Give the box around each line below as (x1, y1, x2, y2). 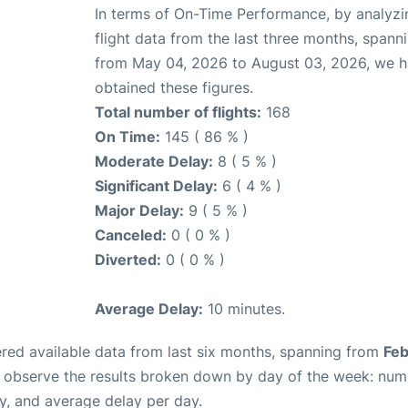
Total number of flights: (95, 103, 261, 122)
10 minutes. (203, 300, 285, 319)
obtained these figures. (95, 78, 253, 97)
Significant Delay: (95, 177, 218, 196)
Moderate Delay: (95, 152, 213, 171)
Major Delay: (95, 201, 184, 220)
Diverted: (95, 250, 161, 270)
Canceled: (95, 226, 167, 245)
